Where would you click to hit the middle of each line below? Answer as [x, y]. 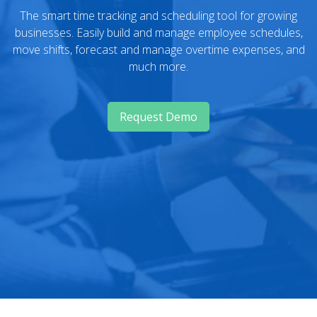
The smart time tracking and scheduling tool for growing [158, 16]
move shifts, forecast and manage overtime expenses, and [158, 50]
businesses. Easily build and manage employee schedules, [158, 33]
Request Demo [158, 117]
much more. [158, 67]
